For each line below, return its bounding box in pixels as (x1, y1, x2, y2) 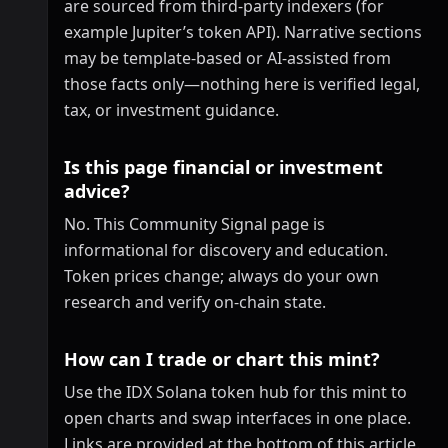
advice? (64, 179, 130, 203)
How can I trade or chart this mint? (64, 347, 380, 371)
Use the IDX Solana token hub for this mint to (64, 381, 407, 403)
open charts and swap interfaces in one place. (64, 407, 411, 429)
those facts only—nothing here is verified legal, (64, 73, 420, 95)
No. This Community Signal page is (64, 213, 325, 235)
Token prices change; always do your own (64, 265, 379, 287)
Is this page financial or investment (64, 155, 383, 179)
